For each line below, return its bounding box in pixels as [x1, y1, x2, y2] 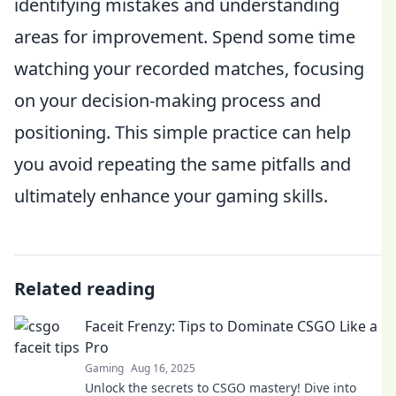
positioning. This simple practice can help [14, 120, 351, 144]
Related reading [14, 277, 156, 301]
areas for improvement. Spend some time [14, 25, 355, 49]
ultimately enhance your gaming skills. [14, 184, 328, 208]
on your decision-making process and [14, 88, 321, 112]
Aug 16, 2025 [131, 361, 195, 376]
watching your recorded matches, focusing [14, 57, 364, 80]
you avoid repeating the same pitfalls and [14, 152, 351, 176]
